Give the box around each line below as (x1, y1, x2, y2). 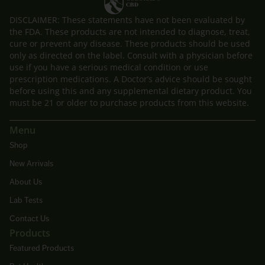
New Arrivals (9, 158, 53, 168)
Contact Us (9, 213, 49, 223)
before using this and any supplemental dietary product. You (9, 85, 252, 97)
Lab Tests (9, 195, 43, 205)
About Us (9, 176, 42, 186)
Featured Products (9, 243, 74, 253)
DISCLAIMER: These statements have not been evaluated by (9, 14, 245, 26)
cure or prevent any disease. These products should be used (9, 38, 250, 50)
